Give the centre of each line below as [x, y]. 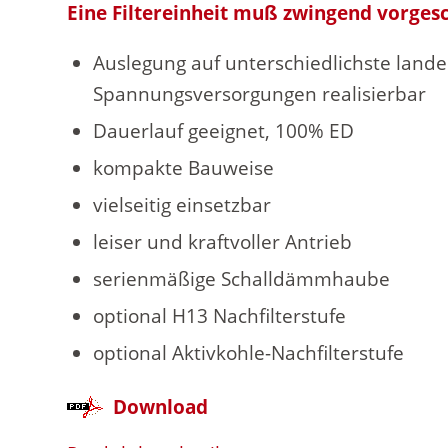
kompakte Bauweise [183, 167]
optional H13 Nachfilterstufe [219, 315]
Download [160, 406]
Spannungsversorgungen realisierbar [259, 93]
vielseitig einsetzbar [182, 204]
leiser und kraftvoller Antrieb [222, 241]
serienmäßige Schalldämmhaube [241, 278]
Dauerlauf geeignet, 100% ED [223, 130]
